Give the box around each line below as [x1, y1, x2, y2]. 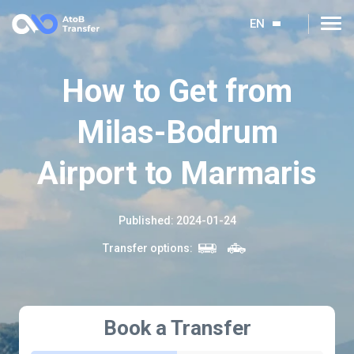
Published [118, 214, 171, 227]
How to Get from [62, 73, 292, 110]
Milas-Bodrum [76, 114, 278, 151]
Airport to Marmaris [37, 155, 317, 192]
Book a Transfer [103, 316, 251, 341]
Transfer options [103, 242, 190, 254]
